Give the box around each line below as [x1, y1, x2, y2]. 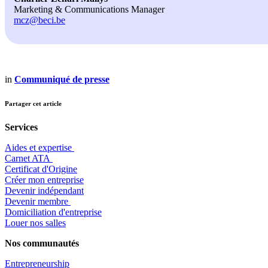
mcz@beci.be [14, 15, 65, 26]
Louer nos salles [5, 218, 66, 229]
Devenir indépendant [5, 185, 84, 196]
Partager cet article [5, 100, 62, 108]
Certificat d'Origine [5, 164, 77, 175]
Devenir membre [5, 196, 71, 207]
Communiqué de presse [14, 74, 109, 85]
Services [5, 122, 38, 133]
